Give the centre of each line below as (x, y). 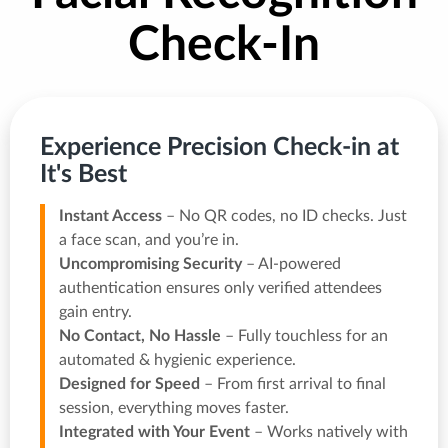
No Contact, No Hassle (140, 336)
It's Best (83, 175)
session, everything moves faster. (174, 408)
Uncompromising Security (150, 264)
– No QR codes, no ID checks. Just (284, 216)
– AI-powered (291, 264)
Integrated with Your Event (154, 432)
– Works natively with (329, 432)
